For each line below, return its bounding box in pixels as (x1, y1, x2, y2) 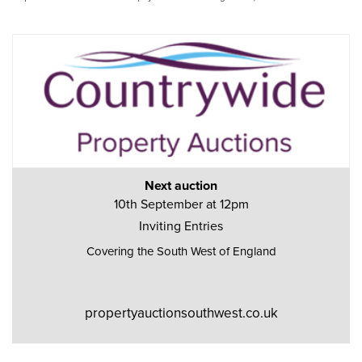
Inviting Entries (139, 216, 223, 234)
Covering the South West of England (86, 242, 276, 259)
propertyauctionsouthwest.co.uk (84, 302, 278, 322)
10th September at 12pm (113, 194, 249, 213)
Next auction (145, 175, 217, 195)
